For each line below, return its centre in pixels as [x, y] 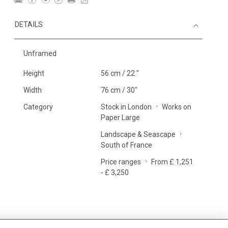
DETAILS [29, 25]
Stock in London [126, 107]
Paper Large [120, 118]
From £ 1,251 [172, 162]
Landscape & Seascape [138, 134]
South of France [126, 145]
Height [34, 73]
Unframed [40, 53]
